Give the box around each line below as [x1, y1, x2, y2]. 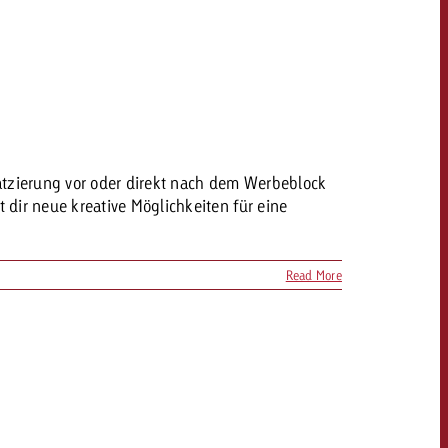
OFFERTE [389, 305, 427, 318]
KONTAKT [389, 358, 427, 371]
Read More [285, 267, 342, 283]
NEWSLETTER [380, 410, 436, 423]
